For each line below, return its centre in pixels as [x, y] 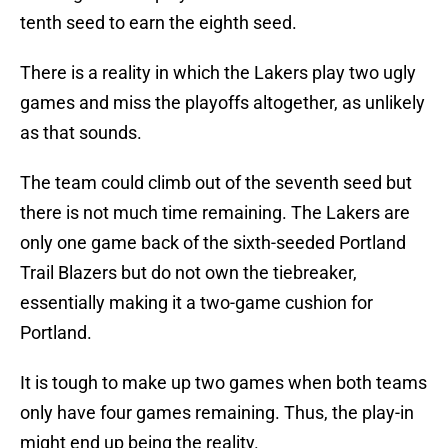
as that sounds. [81, 133]
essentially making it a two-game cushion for [196, 303]
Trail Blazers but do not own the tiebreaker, [188, 273]
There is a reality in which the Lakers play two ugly [218, 73]
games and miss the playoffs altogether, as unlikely [222, 103]
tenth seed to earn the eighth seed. [158, 23]
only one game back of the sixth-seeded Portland [213, 243]
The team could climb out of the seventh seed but [216, 183]
